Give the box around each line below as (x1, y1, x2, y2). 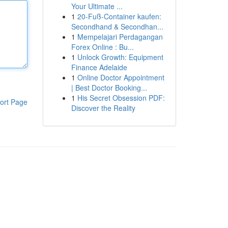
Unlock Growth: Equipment (77, 52, 163, 62)
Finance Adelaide (71, 62, 127, 72)
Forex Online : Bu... (71, 42, 134, 52)
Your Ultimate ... (71, 1, 123, 11)
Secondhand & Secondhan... (71, 21, 163, 32)
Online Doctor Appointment (77, 72, 164, 82)
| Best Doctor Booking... (71, 82, 147, 93)
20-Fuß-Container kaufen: (77, 11, 161, 21)
